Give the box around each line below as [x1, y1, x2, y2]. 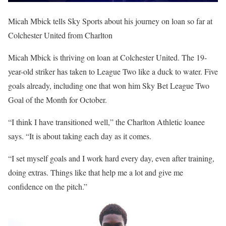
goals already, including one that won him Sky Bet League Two [8, 80, 209, 91]
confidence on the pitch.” [8, 181, 87, 192]
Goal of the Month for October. [8, 94, 107, 105]
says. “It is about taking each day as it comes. [8, 131, 151, 142]
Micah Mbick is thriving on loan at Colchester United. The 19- [8, 52, 207, 63]
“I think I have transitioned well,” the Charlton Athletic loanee [8, 117, 205, 128]
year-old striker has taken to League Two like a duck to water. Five [8, 66, 218, 77]
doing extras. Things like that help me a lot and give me [8, 167, 183, 178]
